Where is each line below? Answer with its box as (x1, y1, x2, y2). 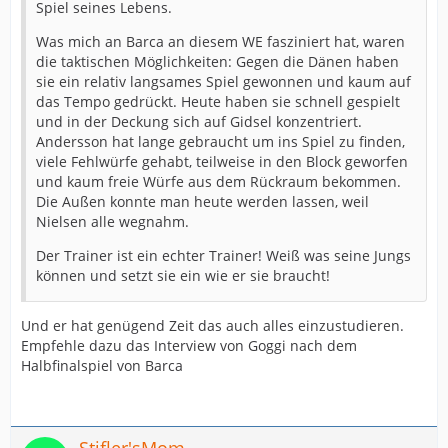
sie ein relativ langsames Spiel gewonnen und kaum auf (36, 71, 411, 91)
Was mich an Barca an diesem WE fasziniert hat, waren (36, 31, 405, 51)
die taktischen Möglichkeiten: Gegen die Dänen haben (36, 51, 399, 71)
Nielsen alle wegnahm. (36, 211, 189, 231)
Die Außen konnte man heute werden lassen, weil (36, 191, 369, 211)
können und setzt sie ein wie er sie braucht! (36, 265, 330, 285)
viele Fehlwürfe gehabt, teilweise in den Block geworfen (36, 151, 408, 171)
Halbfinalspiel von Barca (21, 355, 183, 375)
